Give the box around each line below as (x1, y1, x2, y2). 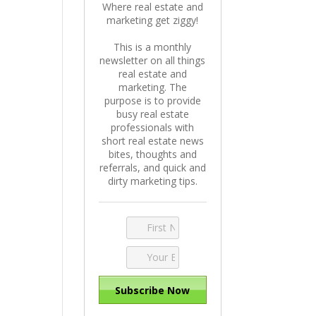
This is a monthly (114, 40, 192, 54)
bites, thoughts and (108, 147, 197, 161)
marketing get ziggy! (107, 13, 199, 27)
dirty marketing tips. (107, 174, 197, 188)
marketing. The (118, 80, 187, 94)
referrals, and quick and (99, 161, 206, 174)
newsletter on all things (99, 54, 206, 67)
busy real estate (116, 107, 189, 121)
